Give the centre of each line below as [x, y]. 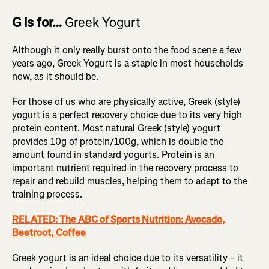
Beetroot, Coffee [49, 233]
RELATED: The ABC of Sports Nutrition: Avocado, [119, 220]
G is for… [38, 23]
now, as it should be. [56, 77]
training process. [48, 195]
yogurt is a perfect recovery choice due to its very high [127, 115]
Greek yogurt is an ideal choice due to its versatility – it [128, 258]
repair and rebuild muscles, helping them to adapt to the [130, 181]
